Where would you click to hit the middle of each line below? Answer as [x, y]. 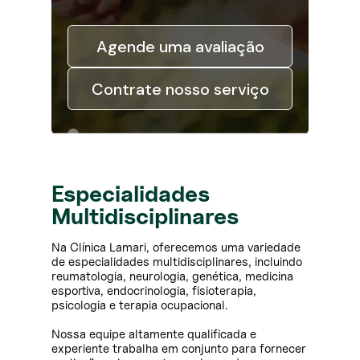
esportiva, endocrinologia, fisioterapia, [154, 291]
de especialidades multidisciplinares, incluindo [177, 262]
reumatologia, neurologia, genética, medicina [172, 277]
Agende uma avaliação [180, 46]
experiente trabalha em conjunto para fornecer [179, 349]
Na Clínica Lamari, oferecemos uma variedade [176, 248]
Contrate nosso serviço [180, 89]
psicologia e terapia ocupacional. [139, 306]
